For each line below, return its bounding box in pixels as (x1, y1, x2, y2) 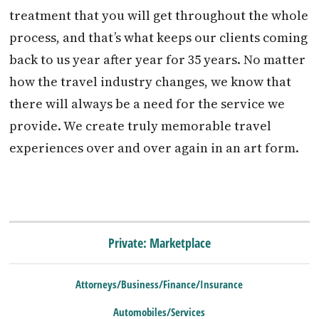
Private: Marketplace (108, 234, 211, 251)
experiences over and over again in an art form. (9, 139, 300, 157)
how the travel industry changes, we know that (9, 73, 292, 91)
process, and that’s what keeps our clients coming (9, 28, 308, 47)
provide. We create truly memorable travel (9, 117, 272, 135)
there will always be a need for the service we (9, 95, 286, 113)
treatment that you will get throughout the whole (9, 6, 309, 25)
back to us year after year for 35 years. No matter (9, 51, 306, 69)
